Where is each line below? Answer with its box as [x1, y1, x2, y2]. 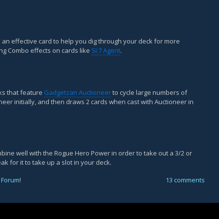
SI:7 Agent [91, 46, 120, 55]
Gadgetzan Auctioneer [44, 88, 111, 97]
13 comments [166, 175, 205, 184]
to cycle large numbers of [111, 88, 187, 97]
